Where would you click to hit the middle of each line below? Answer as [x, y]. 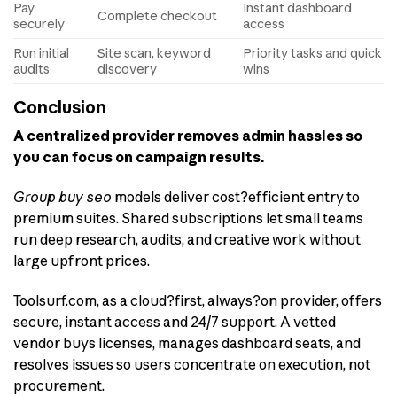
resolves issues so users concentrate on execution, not [192, 364]
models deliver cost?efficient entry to [236, 197]
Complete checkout [158, 16]
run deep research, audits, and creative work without [187, 240]
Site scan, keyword [155, 53]
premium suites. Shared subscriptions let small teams [188, 218]
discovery [128, 69]
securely [39, 23]
